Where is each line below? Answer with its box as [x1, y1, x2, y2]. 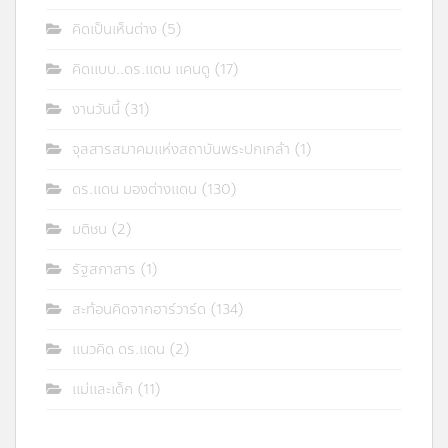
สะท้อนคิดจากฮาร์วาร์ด [72, 298, 206, 320]
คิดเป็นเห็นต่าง [72, 18, 157, 40]
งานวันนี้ [72, 98, 120, 120]
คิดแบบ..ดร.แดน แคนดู [72, 58, 210, 80]
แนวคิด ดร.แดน [72, 338, 165, 360]
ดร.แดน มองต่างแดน [72, 178, 197, 200]
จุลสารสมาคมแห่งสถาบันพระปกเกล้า [72, 138, 290, 160]
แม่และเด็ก [72, 378, 133, 400]
